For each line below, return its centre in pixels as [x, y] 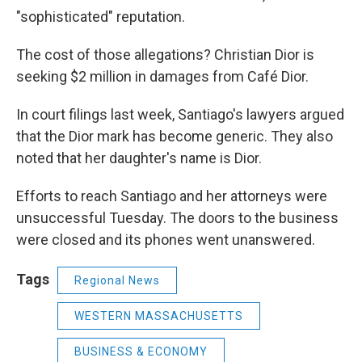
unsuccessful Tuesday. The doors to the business [177, 218]
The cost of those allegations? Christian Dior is [165, 55]
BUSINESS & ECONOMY [141, 351]
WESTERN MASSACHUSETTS [159, 316]
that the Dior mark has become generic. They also [175, 136]
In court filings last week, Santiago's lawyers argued [180, 114]
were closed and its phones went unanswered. [166, 240]
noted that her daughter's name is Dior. [139, 158]
